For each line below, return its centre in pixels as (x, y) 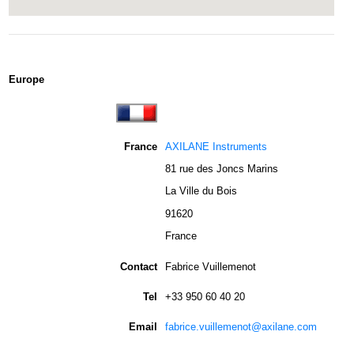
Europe (26, 79)
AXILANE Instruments (216, 146)
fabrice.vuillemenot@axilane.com (241, 326)
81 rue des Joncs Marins (222, 168)
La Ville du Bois (201, 191)
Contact (139, 266)
